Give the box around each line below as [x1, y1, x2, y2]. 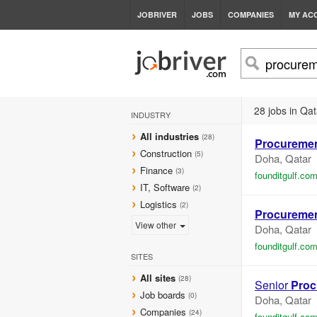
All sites [140, 271, 175, 284]
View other [135, 219, 178, 231]
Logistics [140, 197, 177, 211]
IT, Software [140, 180, 190, 194]
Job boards [140, 288, 185, 301]
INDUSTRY [131, 109, 171, 120]
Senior [255, 277, 291, 293]
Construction [140, 146, 192, 160]
